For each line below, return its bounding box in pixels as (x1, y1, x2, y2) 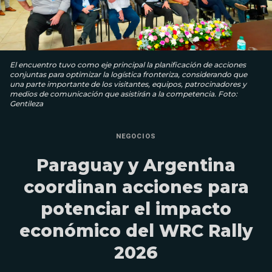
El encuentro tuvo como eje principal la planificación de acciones (10, 59, 246, 69)
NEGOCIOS (116, 132, 156, 140)
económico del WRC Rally (19, 220, 253, 241)
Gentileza (10, 98, 43, 108)
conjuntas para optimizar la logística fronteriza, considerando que (10, 69, 247, 79)
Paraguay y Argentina (36, 154, 236, 175)
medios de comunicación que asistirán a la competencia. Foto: (10, 89, 237, 98)
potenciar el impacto (41, 198, 231, 219)
